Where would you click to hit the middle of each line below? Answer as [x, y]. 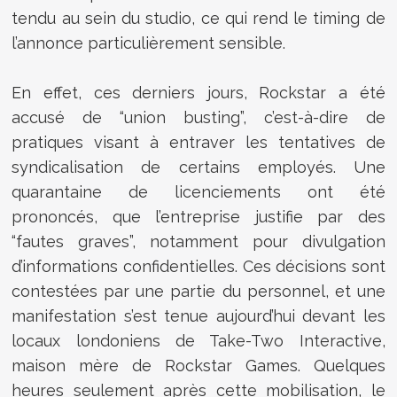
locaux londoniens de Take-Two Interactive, [198, 340]
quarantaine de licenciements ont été [198, 191]
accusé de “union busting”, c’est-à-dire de [198, 117]
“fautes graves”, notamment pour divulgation [198, 241]
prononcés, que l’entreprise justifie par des [198, 216]
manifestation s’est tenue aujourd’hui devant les [198, 315]
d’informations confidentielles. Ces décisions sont [198, 266]
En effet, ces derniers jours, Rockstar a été [198, 92]
